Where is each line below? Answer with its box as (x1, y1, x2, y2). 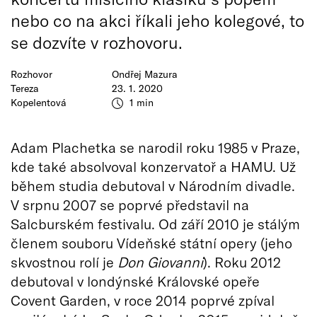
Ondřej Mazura (111, 68, 178, 81)
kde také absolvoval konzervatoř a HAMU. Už (11, 158, 296, 175)
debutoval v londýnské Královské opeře (11, 272, 260, 289)
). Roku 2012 (203, 253, 281, 270)
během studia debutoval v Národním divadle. (11, 177, 295, 194)
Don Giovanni (117, 253, 203, 270)
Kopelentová (11, 96, 67, 109)
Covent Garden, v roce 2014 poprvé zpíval (11, 292, 275, 309)
